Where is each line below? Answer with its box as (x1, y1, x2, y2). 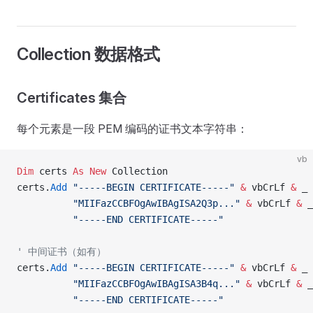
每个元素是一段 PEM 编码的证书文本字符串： (17, 122, 248, 136)
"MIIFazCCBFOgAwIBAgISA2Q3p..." (17, 198, 240, 209)
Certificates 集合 (17, 89, 126, 106)
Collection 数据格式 (17, 44, 160, 64)
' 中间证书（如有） (17, 246, 106, 257)
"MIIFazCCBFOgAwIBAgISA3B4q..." (17, 278, 240, 289)
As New (73, 166, 112, 177)
